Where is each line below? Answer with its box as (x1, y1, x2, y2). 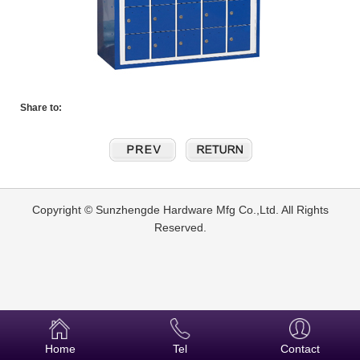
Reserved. (153, 221, 207, 234)
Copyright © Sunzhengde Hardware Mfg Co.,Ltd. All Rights (31, 203, 329, 216)
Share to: (20, 102, 62, 113)
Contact (280, 342, 320, 355)
